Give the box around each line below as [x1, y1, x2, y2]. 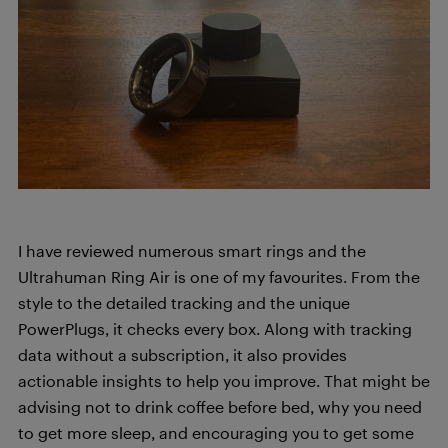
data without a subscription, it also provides [18, 344, 347, 364]
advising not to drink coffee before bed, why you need [18, 396, 422, 416]
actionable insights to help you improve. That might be [18, 370, 430, 390]
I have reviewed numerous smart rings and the [18, 240, 366, 260]
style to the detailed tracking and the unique [18, 292, 350, 312]
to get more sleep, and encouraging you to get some [18, 422, 414, 442]
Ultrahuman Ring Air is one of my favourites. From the [18, 266, 420, 286]
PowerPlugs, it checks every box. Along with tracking [18, 318, 412, 338]
